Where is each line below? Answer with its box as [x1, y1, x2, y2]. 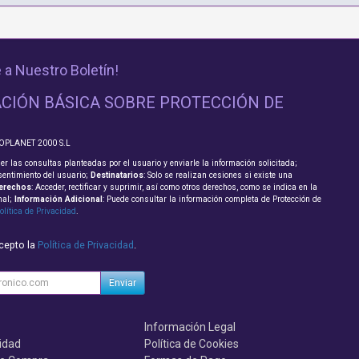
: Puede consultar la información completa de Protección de [102, 195, 321, 204]
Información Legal [144, 321, 236, 334]
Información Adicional [14, 195, 103, 204]
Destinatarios [90, 171, 143, 180]
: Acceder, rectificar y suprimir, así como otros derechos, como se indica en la [30, 183, 317, 192]
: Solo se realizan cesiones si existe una [143, 171, 292, 180]
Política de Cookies [144, 337, 240, 351]
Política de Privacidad [37, 239, 134, 252]
